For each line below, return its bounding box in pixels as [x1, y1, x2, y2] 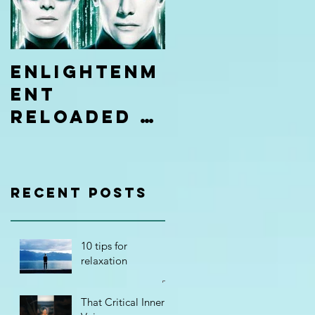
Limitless [11, 150, 131, 173]
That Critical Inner [81, 295, 165, 309]
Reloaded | [11, 105, 148, 128]
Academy [11, 195, 123, 218]
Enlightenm [11, 60, 159, 83]
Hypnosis [11, 173, 129, 195]
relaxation [81, 253, 127, 267]
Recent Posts [11, 184, 148, 201]
